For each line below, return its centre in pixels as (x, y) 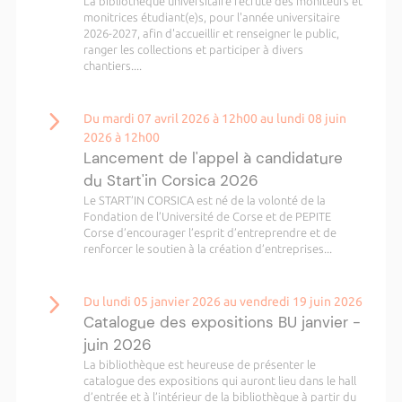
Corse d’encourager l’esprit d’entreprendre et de (210, 232)
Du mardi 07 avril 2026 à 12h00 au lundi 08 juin (214, 118)
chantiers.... (112, 66)
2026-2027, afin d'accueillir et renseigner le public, (211, 33)
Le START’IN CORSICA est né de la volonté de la (204, 200)
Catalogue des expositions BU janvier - (222, 322)
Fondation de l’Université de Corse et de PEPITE (207, 216)
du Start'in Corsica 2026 (170, 180)
